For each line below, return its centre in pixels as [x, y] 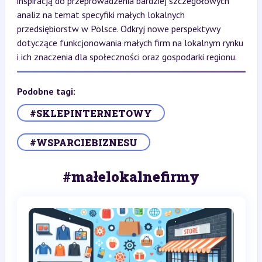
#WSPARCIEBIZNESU [83, 142]
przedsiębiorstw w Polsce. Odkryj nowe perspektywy [118, 29]
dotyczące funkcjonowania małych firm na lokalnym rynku [130, 43]
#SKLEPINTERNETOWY [91, 113]
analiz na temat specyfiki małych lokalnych [101, 15]
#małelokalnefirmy [131, 177]
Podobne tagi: [46, 91]
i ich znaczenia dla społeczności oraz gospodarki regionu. [127, 57]
